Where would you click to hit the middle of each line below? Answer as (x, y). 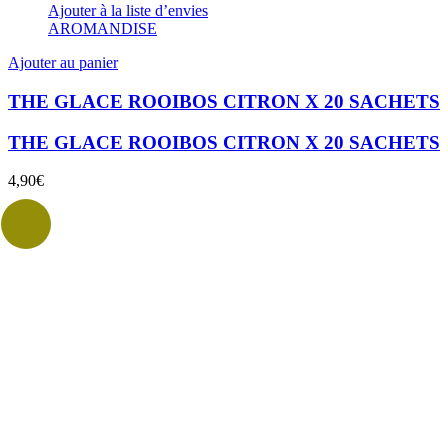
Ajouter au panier (63, 63)
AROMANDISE (102, 29)
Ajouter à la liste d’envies (128, 11)
